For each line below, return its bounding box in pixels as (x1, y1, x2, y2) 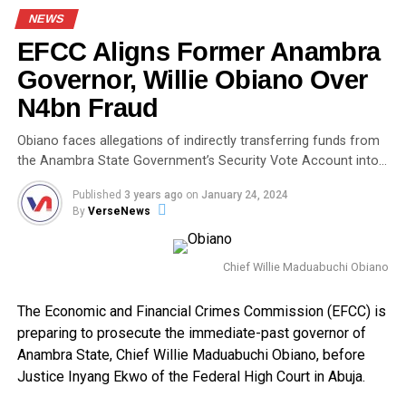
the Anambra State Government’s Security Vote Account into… (16, 153, 387, 169)
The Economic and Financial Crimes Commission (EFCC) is (16, 303, 386, 321)
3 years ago (123, 188, 183, 202)
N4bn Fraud (16, 93, 159, 123)
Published (72, 188, 121, 202)
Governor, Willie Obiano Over (16, 65, 368, 95)
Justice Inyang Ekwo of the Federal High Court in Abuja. (16, 368, 365, 386)
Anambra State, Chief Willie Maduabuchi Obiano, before (16, 346, 365, 364)
